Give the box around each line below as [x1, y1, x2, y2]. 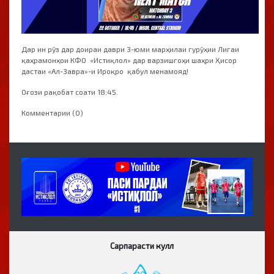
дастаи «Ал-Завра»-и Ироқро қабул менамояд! [21, 67, 188, 76]
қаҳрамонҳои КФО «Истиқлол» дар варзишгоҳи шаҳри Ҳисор [21, 56, 237, 65]
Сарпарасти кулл [109, 240, 174, 251]
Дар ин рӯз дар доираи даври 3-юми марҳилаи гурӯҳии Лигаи [21, 45, 239, 54]
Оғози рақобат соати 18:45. [21, 87, 118, 97]
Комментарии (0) [21, 108, 83, 117]
